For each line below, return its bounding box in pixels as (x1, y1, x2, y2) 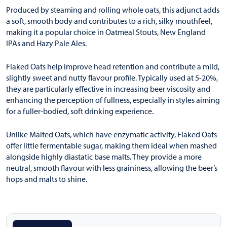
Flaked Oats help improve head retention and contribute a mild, (6, 62, 219, 71)
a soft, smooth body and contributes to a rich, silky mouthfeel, (6, 16, 212, 26)
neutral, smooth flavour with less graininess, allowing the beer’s (6, 163, 217, 173)
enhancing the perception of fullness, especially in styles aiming (6, 95, 220, 105)
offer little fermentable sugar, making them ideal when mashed (6, 141, 217, 150)
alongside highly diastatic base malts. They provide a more (6, 152, 202, 162)
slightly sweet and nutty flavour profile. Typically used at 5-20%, (6, 73, 218, 83)
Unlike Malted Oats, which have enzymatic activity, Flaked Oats (6, 130, 217, 139)
